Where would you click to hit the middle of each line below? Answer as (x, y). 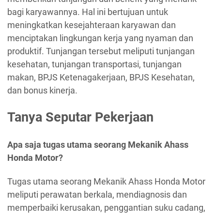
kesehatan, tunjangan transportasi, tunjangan (94, 64)
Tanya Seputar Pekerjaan (80, 117)
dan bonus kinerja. (42, 90)
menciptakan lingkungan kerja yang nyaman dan (100, 38)
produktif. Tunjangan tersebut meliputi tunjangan (101, 51)
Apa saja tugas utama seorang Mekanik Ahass (98, 144)
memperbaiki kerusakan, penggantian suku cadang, (106, 208)
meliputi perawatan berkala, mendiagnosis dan (97, 195)
